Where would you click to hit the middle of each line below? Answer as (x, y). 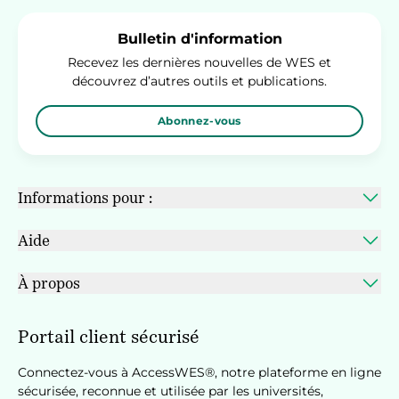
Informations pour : (85, 197)
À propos (49, 283)
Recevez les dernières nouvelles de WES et (199, 63)
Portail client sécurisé (109, 337)
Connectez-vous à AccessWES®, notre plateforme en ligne (199, 373)
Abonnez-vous (199, 121)
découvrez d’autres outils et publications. (199, 81)
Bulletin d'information (199, 39)
